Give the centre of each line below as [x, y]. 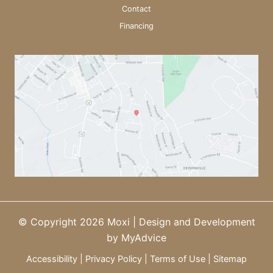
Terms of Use [178, 259]
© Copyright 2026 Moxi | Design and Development [136, 222]
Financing [136, 26]
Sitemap [230, 259]
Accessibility [52, 259]
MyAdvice [144, 238]
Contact [136, 9]
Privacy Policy [114, 259]
